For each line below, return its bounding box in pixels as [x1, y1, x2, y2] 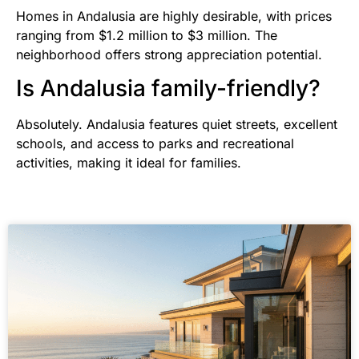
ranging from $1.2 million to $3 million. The [16, 26, 277, 43]
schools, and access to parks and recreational [16, 135, 294, 152]
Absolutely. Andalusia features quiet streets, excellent [16, 116, 337, 133]
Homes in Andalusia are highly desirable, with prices [16, 7, 332, 24]
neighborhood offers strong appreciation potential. [16, 46, 322, 63]
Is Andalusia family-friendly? [16, 75, 321, 103]
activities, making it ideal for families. [16, 155, 241, 171]
